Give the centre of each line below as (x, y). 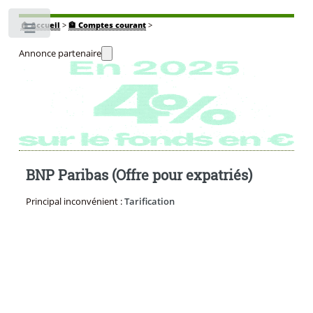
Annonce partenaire (60, 53)
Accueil (46, 25)
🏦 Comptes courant (107, 25)
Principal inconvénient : (75, 201)
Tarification (149, 201)
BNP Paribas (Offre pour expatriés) (139, 175)
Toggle (75, 31)
